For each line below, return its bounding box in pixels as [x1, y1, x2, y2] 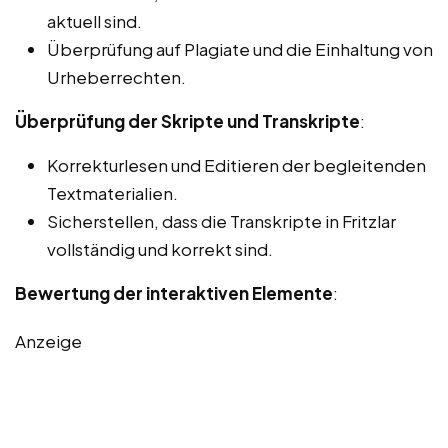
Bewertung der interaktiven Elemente [15, 282, 333, 305]
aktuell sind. [47, 10, 142, 33]
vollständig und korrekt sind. [47, 238, 273, 261]
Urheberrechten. [47, 66, 186, 89]
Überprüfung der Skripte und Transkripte [15, 110, 360, 133]
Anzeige [15, 330, 82, 353]
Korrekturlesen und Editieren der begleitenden [47, 154, 426, 177]
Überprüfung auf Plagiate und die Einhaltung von [47, 38, 433, 61]
